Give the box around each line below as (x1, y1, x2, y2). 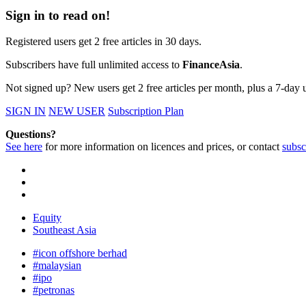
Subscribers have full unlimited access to (5, 59, 182, 71)
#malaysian (33, 260, 81, 272)
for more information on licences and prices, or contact (42, 141, 282, 153)
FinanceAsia (182, 59, 240, 71)
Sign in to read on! (5, 8, 110, 23)
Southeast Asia (33, 224, 96, 236)
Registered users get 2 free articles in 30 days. (5, 36, 201, 48)
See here (5, 141, 42, 153)
